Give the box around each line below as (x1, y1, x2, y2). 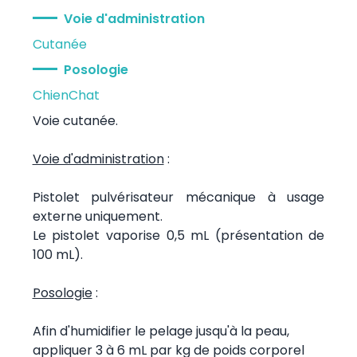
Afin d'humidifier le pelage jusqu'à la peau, (32, 321, 289, 340)
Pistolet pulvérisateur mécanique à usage (32, 187, 325, 206)
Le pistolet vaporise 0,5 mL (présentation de (32, 226, 325, 245)
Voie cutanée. (32, 111, 118, 130)
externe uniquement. (32, 206, 163, 226)
